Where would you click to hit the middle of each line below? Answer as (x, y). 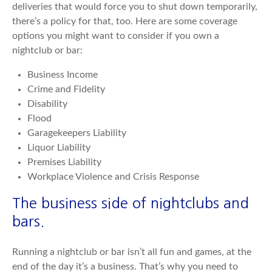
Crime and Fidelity (66, 89)
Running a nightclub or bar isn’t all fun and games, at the (132, 252)
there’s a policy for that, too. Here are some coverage (125, 21)
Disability (47, 104)
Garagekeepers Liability (77, 133)
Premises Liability (64, 162)
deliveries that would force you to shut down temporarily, (135, 7)
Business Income (63, 75)
